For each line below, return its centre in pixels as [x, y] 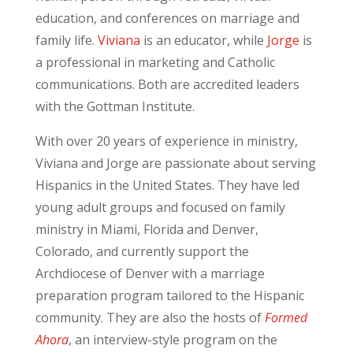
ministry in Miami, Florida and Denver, [147, 230]
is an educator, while [203, 41]
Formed [286, 318]
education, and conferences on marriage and [167, 19]
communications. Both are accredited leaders [167, 85]
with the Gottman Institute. [115, 107]
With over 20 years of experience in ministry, [166, 141]
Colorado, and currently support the [142, 252]
